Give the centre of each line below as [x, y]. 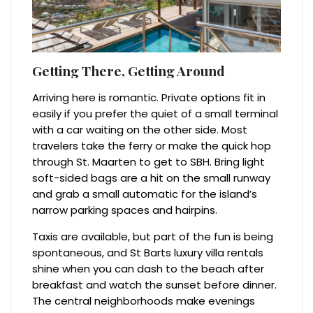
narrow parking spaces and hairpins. [125, 210]
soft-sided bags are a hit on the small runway [152, 178]
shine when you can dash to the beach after [148, 269]
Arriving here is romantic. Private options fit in [149, 98]
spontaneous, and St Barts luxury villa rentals [148, 253]
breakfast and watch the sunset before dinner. [155, 285]
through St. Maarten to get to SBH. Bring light [149, 162]
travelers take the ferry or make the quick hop [152, 146]
